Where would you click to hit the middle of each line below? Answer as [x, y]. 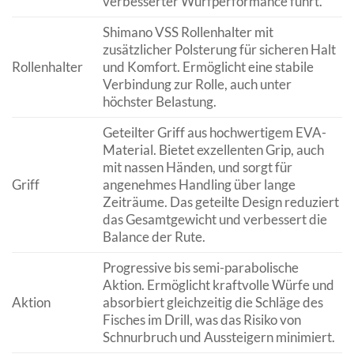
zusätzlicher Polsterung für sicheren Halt [219, 49]
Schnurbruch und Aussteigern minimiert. [218, 337]
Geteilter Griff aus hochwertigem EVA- [214, 132]
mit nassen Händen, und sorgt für [197, 167]
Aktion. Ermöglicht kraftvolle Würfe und [218, 284]
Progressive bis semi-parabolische [200, 267]
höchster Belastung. [159, 101]
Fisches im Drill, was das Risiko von [201, 319]
